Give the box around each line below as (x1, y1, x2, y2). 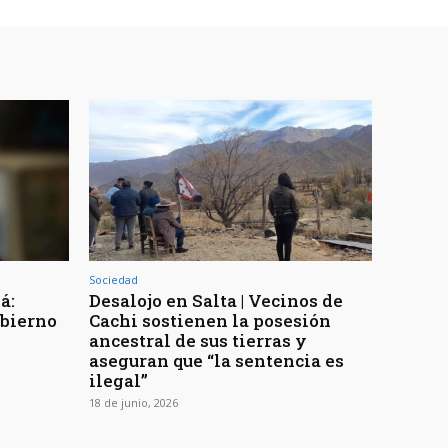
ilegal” (89, 368, 148, 392)
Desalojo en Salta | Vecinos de (89, 288, 343, 312)
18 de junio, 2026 (89, 394, 178, 410)
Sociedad (89, 271, 138, 287)
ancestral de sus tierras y (89, 328, 307, 352)
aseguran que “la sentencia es (89, 348, 344, 372)
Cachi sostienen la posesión (89, 308, 331, 332)
